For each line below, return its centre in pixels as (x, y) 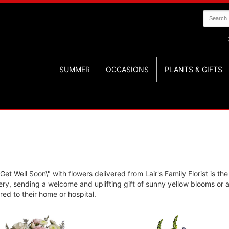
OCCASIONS (127, 69)
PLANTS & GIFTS (193, 69)
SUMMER (75, 69)
